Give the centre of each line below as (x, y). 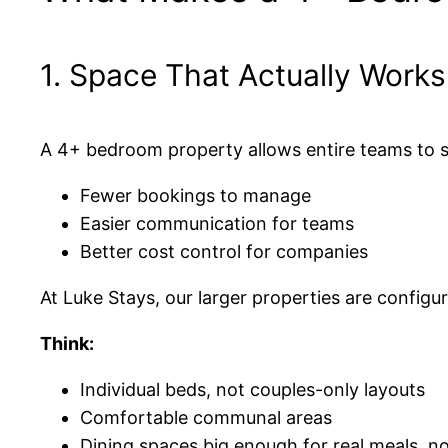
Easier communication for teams (217, 223)
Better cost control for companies (224, 251)
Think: (67, 343)
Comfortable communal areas (206, 417)
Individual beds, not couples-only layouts (252, 389)
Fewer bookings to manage (195, 195)
